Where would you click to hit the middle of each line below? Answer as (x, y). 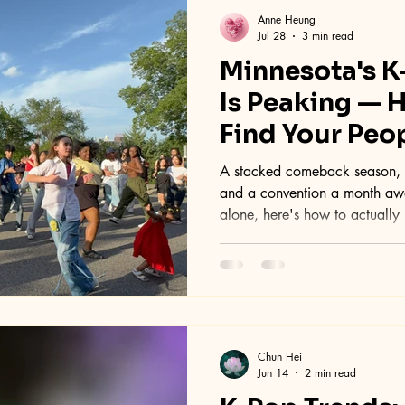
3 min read (328, 36)
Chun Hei (280, 356)
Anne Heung (287, 20)
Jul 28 (272, 36)
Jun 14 (273, 372)
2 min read (330, 372)
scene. (239, 237)
